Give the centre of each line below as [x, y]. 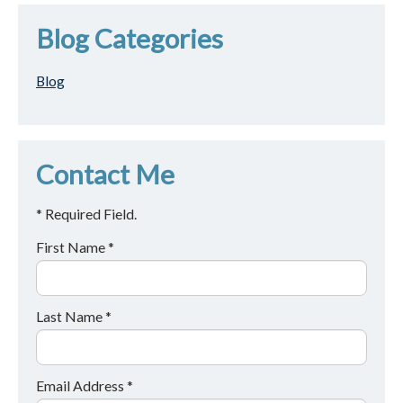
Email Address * [85, 385]
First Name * [75, 246]
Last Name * [74, 316]
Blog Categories [130, 39]
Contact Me [105, 174]
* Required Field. [86, 213]
